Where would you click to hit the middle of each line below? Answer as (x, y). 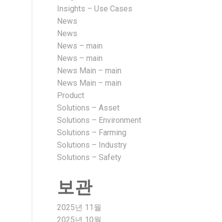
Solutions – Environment (99, 120)
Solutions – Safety (89, 157)
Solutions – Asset (88, 108)
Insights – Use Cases (94, 9)
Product (70, 95)
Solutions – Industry (92, 145)
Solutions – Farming (91, 133)
